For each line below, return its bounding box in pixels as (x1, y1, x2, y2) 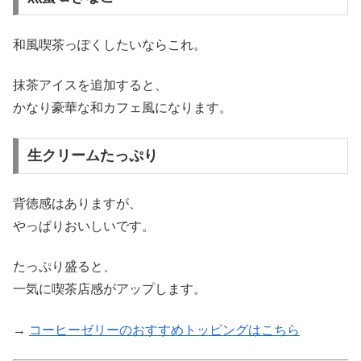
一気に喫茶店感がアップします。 (13, 282, 206, 297)
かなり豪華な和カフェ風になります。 (13, 101, 232, 115)
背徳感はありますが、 (13, 196, 142, 210)
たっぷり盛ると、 (13, 259, 116, 274)
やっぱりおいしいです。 (13, 218, 155, 233)
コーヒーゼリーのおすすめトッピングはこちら (29, 322, 300, 337)
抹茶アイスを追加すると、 (13, 78, 168, 93)
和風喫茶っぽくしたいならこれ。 (13, 37, 206, 52)
